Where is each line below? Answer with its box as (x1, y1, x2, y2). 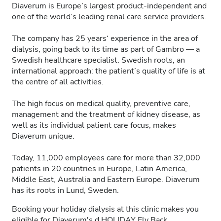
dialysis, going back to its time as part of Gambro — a (12, 44, 200, 55)
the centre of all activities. (12, 76, 104, 87)
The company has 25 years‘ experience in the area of (12, 33, 198, 44)
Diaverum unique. (12, 131, 74, 142)
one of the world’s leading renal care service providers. (12, 11, 206, 22)
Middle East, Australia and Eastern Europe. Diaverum (12, 174, 200, 185)
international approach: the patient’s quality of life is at (12, 66, 205, 76)
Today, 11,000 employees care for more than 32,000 (12, 152, 200, 163)
